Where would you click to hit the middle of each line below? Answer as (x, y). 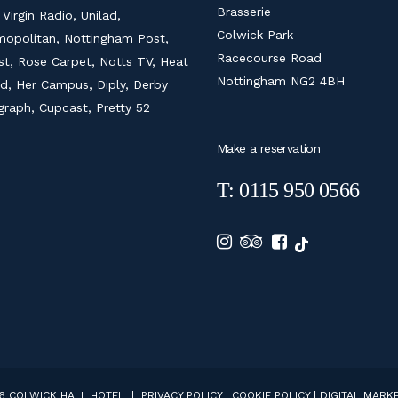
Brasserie (244, 11)
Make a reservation (269, 148)
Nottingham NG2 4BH (281, 80)
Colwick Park (255, 34)
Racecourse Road (269, 57)
